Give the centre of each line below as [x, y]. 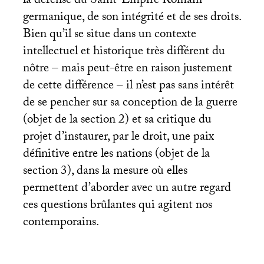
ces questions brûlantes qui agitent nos [117, 206]
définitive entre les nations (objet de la [116, 155]
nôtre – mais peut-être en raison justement [127, 69]
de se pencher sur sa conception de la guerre [130, 103]
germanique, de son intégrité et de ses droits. [132, 18]
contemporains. [61, 223]
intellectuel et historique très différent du [124, 52]
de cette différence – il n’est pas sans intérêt [128, 86]
